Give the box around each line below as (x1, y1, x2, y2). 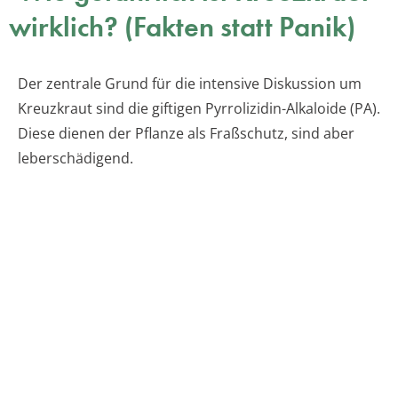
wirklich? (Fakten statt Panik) (9, 9, 355, 46)
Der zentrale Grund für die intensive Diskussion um (18, 74, 362, 94)
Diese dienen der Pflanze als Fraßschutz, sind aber (18, 123, 354, 144)
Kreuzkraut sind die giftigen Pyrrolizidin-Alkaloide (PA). (18, 99, 380, 119)
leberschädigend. (18, 148, 133, 169)
